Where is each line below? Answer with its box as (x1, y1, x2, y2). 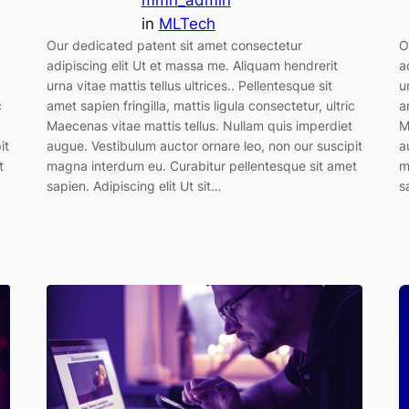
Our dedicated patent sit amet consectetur (46, 37, 302, 54)
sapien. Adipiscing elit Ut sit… (46, 178, 222, 194)
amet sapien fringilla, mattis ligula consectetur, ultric (46, 98, 355, 114)
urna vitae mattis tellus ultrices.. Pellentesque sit (46, 78, 332, 94)
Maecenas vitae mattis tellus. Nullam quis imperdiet (46, 118, 352, 134)
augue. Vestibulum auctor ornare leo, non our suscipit (46, 138, 362, 154)
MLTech (158, 15, 215, 34)
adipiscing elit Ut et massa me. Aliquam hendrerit (46, 58, 338, 74)
